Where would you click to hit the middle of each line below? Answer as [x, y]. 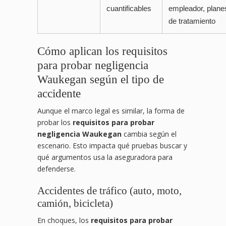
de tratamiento [192, 21]
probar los [55, 123]
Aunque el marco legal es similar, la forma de [111, 111]
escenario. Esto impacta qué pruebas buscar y [112, 146]
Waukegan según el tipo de [101, 79]
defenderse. [56, 169]
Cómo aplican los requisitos [102, 51]
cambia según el [149, 134]
